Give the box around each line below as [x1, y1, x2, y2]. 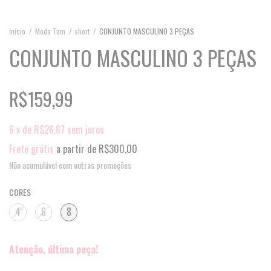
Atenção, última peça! [9, 242, 98, 257]
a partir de [56, 142, 99, 157]
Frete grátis [9, 142, 54, 157]
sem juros [67, 122, 104, 137]
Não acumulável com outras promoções [9, 158, 131, 172]
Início [9, 26, 25, 37]
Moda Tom [35, 26, 65, 37]
